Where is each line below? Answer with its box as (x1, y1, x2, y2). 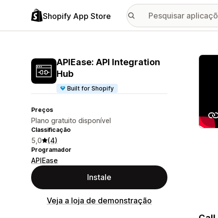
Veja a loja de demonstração (47, 196, 152, 205)
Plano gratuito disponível (31, 116, 111, 125)
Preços (31, 106, 53, 113)
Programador (31, 146, 72, 153)
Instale (87, 172, 111, 182)
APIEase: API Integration (56, 57, 160, 67)
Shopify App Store (43, 11, 111, 21)
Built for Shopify (67, 85, 114, 92)
